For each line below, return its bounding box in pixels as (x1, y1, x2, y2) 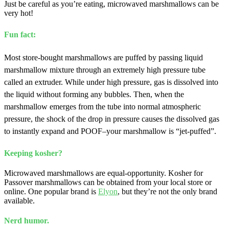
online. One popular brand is (4, 187, 98, 196)
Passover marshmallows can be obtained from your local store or (4, 177, 212, 187)
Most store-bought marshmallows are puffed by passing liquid (4, 53, 203, 62)
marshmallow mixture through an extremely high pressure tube (4, 65, 205, 75)
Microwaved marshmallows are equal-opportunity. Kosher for (4, 168, 203, 177)
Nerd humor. (4, 216, 49, 225)
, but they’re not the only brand (118, 187, 217, 196)
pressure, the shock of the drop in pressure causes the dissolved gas (4, 114, 219, 124)
